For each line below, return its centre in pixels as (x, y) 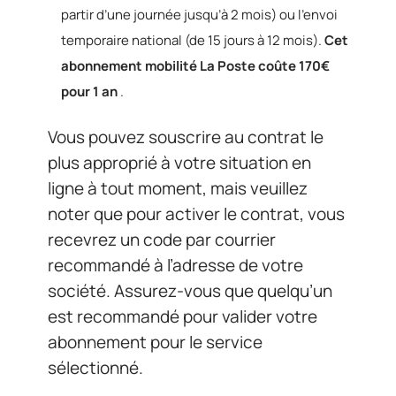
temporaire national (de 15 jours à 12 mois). (193, 40)
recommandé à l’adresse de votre (175, 265)
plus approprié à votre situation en (179, 162)
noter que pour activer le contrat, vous (196, 213)
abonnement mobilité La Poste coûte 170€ (195, 66)
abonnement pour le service (155, 342)
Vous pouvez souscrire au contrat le (186, 137)
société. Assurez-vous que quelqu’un (190, 290)
